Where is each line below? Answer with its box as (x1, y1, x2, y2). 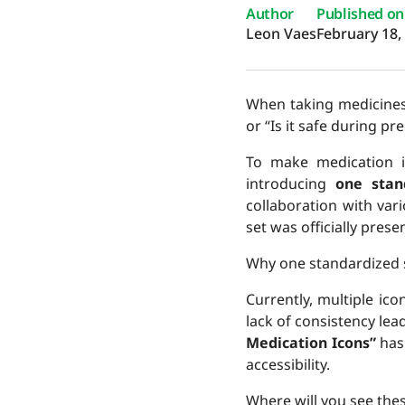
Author (246, 4, 295, 24)
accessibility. (246, 354, 330, 374)
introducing (246, 174, 335, 193)
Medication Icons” (246, 333, 376, 353)
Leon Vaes (246, 24, 316, 43)
